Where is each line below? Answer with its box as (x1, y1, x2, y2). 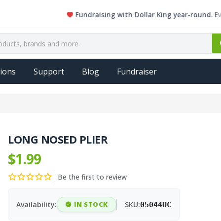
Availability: (16, 200, 57, 209)
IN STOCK (74, 200, 108, 209)
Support (34, 66, 64, 77)
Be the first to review (58, 172, 127, 182)
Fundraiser (117, 66, 157, 77)
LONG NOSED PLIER (8, 132, 108, 147)
